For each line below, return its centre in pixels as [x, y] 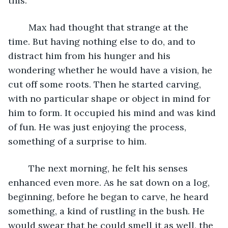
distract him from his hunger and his [91, 55]
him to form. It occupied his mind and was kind [113, 112]
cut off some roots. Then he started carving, [106, 84]
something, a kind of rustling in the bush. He [108, 211]
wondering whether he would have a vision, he [111, 70]
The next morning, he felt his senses [23, 168]
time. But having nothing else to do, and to [103, 41]
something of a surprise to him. [77, 141]
